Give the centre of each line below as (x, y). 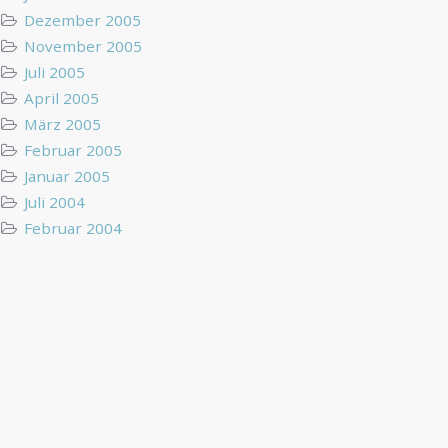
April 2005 (62, 97)
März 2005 (63, 123)
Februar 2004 (73, 227)
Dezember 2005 (83, 19)
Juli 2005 (55, 71)
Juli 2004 (55, 201)
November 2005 (83, 45)
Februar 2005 (73, 149)
